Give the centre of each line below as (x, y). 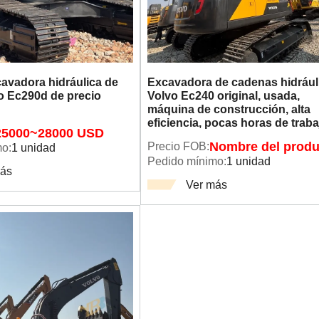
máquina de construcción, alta (229, 109)
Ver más (207, 184)
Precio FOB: (178, 146)
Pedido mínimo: (187, 161)
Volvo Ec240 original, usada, (223, 96)
